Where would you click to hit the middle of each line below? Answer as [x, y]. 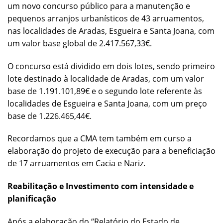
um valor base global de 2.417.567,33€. [80, 43]
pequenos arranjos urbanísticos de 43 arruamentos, [106, 18]
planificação [32, 199]
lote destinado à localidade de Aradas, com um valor [106, 78]
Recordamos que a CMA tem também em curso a [100, 139]
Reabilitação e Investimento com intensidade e [101, 186]
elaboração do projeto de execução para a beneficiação [111, 151]
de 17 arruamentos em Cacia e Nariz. [76, 164]
